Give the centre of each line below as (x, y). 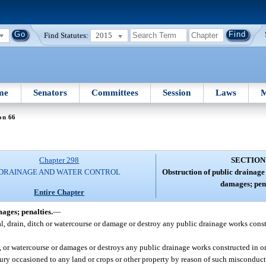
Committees (115, 92)
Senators (50, 92)
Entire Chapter (59, 192)
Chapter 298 (59, 160)
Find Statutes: (66, 35)
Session (177, 92)
